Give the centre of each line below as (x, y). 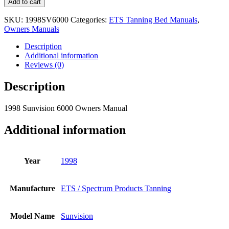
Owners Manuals (32, 29)
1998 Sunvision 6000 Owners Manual (66, 108)
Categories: (90, 19)
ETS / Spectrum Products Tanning (116, 189)
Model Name (32, 216)
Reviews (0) (44, 64)
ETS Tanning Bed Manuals (153, 19)
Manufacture (32, 189)
